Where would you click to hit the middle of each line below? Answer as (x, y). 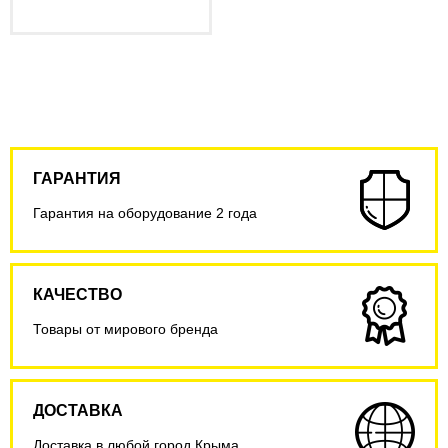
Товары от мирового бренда (125, 329)
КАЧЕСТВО (77, 294)
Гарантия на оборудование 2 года (145, 213)
